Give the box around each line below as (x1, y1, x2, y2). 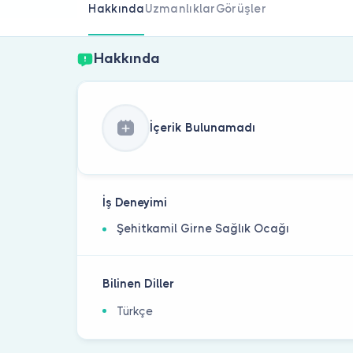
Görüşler (215, 2, 266, 15)
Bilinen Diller (102, 277, 175, 291)
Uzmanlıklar (144, 2, 216, 15)
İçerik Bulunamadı (149, 121, 255, 134)
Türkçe (117, 305, 154, 318)
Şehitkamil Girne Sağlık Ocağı (117, 222, 290, 236)
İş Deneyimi (102, 196, 168, 210)
